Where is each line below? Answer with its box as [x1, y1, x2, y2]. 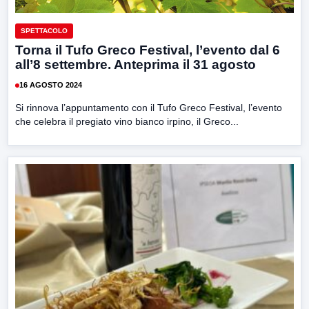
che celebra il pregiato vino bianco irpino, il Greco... [15, 115, 239, 127]
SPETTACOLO [21, 26, 68, 34]
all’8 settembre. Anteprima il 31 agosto [15, 57, 256, 72]
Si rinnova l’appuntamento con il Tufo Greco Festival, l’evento [15, 101, 282, 113]
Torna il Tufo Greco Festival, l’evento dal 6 [15, 42, 280, 57]
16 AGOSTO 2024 [19, 81, 82, 90]
